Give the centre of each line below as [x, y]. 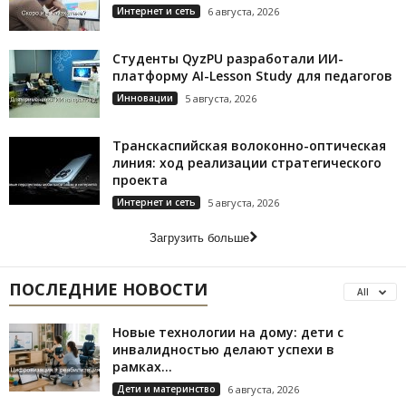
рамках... [142, 367]
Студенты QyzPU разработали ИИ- [228, 58]
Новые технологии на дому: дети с [228, 332]
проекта [140, 180]
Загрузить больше [199, 238]
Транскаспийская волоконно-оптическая [249, 145]
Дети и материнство [166, 389]
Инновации [145, 98]
